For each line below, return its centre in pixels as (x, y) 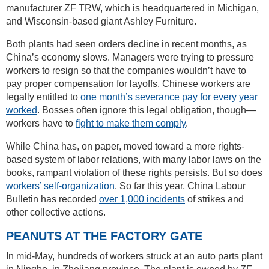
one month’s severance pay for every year (169, 97)
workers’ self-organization (60, 186)
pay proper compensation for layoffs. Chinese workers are (128, 83)
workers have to (41, 123)
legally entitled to (43, 97)
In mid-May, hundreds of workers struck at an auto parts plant (134, 256)
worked (22, 110)
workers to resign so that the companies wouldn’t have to (126, 70)
